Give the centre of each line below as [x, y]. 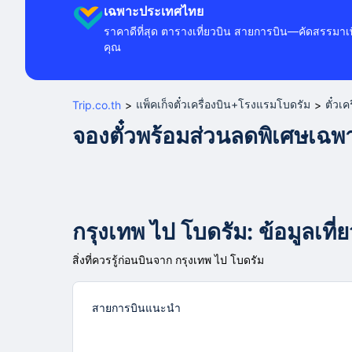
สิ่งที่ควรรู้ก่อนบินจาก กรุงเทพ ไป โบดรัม [168, 260]
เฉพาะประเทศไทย [154, 11]
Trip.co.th [97, 104]
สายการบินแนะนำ [136, 308]
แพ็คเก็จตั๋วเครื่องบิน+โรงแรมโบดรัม [223, 104]
